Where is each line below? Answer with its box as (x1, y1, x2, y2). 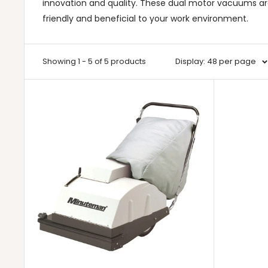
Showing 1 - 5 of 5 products (42, 55, 146, 67)
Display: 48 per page (175, 55, 256, 67)
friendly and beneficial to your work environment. (42, 12, 248, 25)
